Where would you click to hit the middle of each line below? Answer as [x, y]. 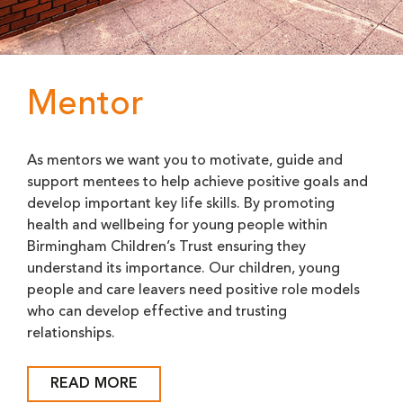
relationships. [71, 334]
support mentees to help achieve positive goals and [197, 183]
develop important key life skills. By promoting [181, 205]
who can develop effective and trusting [157, 313]
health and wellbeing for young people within [177, 226]
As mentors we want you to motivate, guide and [185, 161]
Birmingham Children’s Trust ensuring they [166, 248]
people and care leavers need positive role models [193, 291]
